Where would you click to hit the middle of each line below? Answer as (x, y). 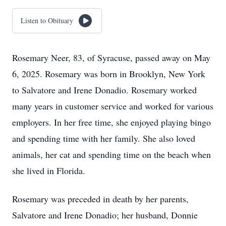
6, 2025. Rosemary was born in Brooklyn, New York (109, 74)
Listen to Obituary (47, 20)
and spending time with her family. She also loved (104, 138)
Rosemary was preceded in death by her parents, (100, 199)
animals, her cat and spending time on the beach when (111, 154)
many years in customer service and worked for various (113, 106)
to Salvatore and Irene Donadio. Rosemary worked (104, 90)
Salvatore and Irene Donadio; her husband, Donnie (105, 215)
